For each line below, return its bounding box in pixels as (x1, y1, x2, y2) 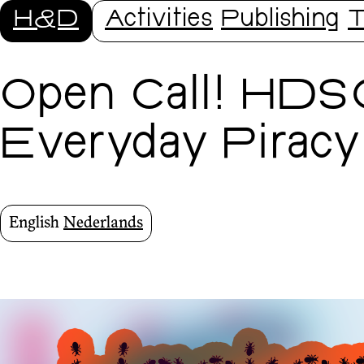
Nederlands (63, 215, 143, 232)
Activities (105, 11, 213, 30)
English (9, 215, 59, 232)
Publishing (221, 11, 340, 30)
